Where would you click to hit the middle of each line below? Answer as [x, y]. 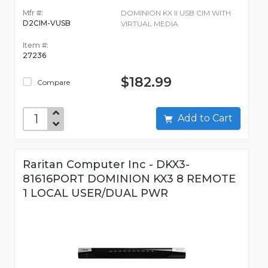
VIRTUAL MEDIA [149, 24]
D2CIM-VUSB [47, 23]
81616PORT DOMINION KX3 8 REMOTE [129, 179]
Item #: [36, 45]
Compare [53, 83]
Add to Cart [223, 118]
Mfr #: [33, 13]
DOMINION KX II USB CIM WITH [176, 13]
